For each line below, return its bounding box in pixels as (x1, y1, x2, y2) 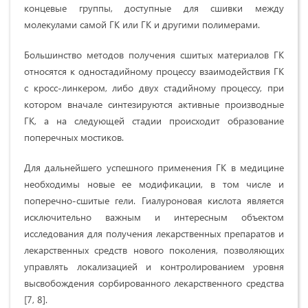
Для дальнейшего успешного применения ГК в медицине (24, 160, 284, 174)
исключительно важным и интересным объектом (24, 210, 284, 223)
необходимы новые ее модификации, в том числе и (24, 177, 284, 190)
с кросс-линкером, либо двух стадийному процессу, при (24, 80, 284, 94)
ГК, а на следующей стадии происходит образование (24, 113, 284, 127)
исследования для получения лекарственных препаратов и (24, 226, 284, 240)
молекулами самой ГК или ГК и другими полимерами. (24, 17, 260, 31)
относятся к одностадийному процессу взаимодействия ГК (24, 64, 284, 78)
